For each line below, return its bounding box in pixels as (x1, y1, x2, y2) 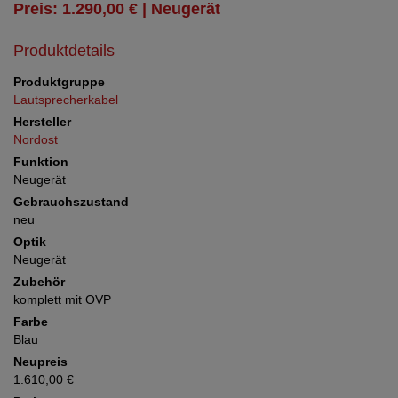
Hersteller (13, 115, 71, 129)
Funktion (13, 155, 68, 169)
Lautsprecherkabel (13, 92, 118, 107)
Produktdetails (13, 42, 115, 60)
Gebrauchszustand (13, 195, 129, 209)
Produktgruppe (13, 75, 105, 89)
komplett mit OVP (13, 292, 111, 306)
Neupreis (13, 354, 68, 369)
